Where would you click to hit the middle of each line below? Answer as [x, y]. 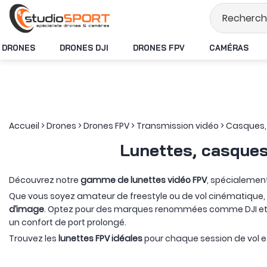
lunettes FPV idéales [100, 238]
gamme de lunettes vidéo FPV [144, 180]
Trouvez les [34, 238]
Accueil [24, 126]
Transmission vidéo [178, 126]
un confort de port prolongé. [68, 222]
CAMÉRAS [229, 47]
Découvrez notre [45, 180]
